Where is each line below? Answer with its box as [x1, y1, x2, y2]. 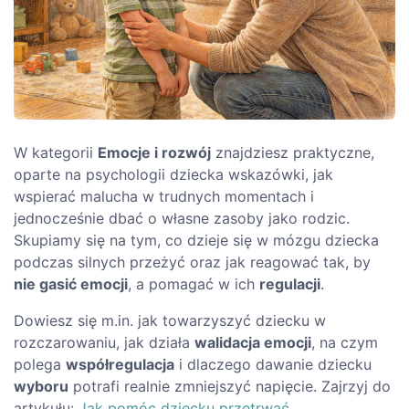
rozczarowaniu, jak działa [14, 332, 194, 351]
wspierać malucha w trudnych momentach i [14, 186, 314, 205]
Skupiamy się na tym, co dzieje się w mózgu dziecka [14, 230, 379, 249]
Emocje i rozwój [98, 142, 211, 162]
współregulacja [66, 354, 174, 373]
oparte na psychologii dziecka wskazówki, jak [14, 164, 333, 184]
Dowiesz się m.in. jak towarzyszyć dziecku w [14, 310, 326, 330]
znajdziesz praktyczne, [211, 142, 374, 162]
